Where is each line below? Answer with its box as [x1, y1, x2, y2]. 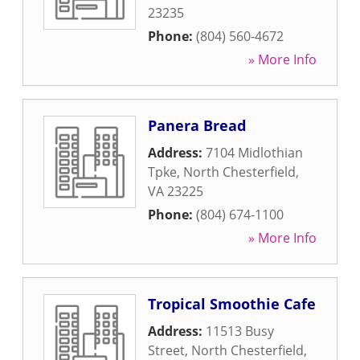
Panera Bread [148, 116, 246, 135]
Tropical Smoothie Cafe [148, 294, 316, 313]
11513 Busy [206, 322, 274, 340]
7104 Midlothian [206, 144, 303, 162]
